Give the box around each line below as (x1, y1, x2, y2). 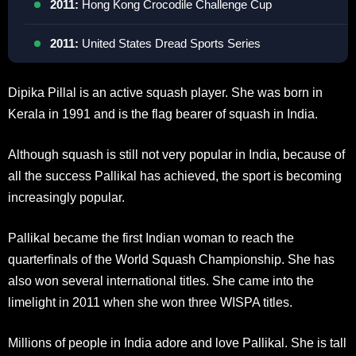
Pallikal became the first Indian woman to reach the (8, 231, 294, 245)
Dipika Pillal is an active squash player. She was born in (8, 86, 323, 99)
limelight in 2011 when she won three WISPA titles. (8, 296, 292, 309)
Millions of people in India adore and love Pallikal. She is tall (8, 336, 346, 350)
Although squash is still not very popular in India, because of (8, 148, 345, 161)
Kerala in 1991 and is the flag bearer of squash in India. (8, 107, 318, 121)
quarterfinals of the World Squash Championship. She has (8, 253, 335, 266)
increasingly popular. (8, 191, 125, 204)
